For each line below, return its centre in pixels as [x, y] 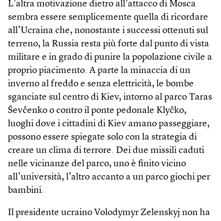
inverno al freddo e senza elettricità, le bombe [101, 84]
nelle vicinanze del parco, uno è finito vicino [97, 164]
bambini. [26, 190]
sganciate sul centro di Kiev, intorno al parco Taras [110, 97]
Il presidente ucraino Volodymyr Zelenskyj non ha [109, 213]
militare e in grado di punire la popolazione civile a [110, 57]
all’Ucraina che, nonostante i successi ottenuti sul [108, 31]
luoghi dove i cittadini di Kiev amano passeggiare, [109, 124]
